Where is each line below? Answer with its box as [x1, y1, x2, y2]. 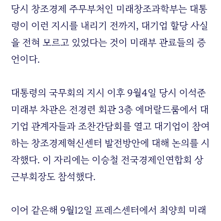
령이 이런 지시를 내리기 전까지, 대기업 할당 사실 [11, 19, 209, 33]
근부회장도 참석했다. [11, 170, 96, 184]
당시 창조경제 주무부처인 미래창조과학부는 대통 [11, 2, 208, 16]
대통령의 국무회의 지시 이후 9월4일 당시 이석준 [11, 86, 206, 100]
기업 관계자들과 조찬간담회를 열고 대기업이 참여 [11, 120, 210, 133]
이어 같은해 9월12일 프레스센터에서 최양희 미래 [11, 204, 207, 217]
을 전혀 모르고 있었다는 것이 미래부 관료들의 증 [11, 36, 206, 49]
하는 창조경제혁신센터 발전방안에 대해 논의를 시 [11, 137, 210, 150]
